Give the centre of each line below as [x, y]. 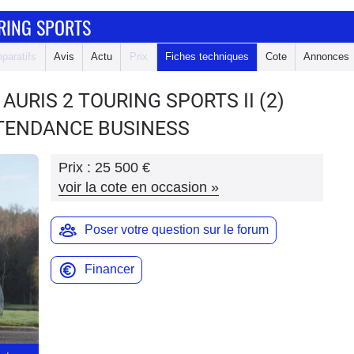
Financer [109, 269]
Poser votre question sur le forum [177, 230]
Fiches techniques [207, 56]
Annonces [326, 56]
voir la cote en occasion [133, 187]
